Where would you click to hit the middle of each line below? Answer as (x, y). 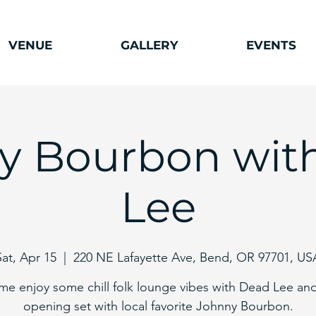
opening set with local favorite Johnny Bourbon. (158, 306)
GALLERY (149, 45)
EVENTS (271, 45)
